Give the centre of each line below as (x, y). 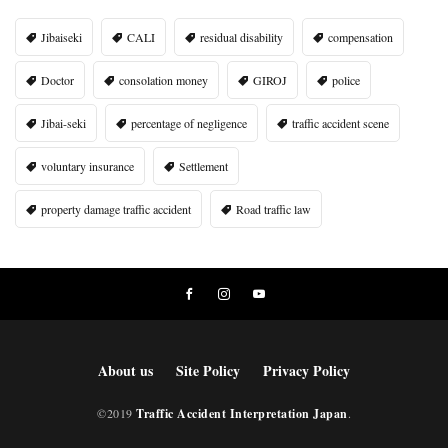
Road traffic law (273, 209)
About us (125, 371)
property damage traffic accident (116, 209)
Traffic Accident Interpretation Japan (242, 414)
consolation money (163, 80)
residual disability (241, 37)
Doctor (57, 80)
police (346, 80)
